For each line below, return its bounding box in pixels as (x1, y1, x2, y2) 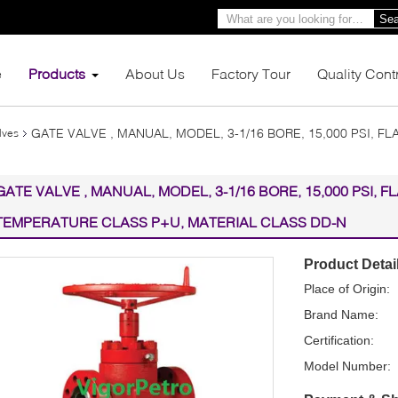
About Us (125, 64, 185, 82)
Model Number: (304, 358, 391, 373)
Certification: (304, 332, 374, 347)
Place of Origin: (304, 281, 390, 296)
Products (28, 64, 85, 82)
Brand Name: (304, 306, 378, 322)
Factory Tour (211, 64, 291, 82)
